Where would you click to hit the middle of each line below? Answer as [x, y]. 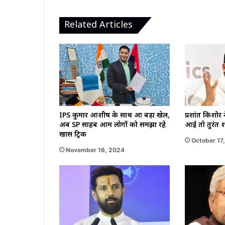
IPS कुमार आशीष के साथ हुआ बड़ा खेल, [115, 116]
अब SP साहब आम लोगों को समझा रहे [113, 125]
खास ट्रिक [73, 135]
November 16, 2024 [95, 150]
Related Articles [98, 26]
